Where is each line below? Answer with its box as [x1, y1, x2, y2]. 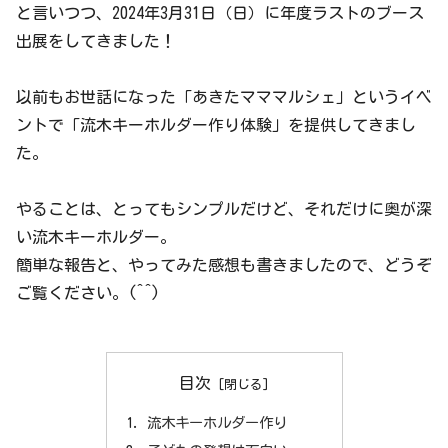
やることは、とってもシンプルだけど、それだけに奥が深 [16, 200, 432, 217]
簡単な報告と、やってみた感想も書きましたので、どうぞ [16, 256, 432, 273]
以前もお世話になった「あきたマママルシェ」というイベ [16, 88, 432, 105]
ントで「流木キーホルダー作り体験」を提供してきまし [16, 116, 416, 133]
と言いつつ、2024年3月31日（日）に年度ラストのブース [16, 4, 424, 21]
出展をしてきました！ [16, 32, 176, 49]
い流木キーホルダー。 [16, 228, 176, 245]
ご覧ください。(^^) [16, 284, 160, 301]
